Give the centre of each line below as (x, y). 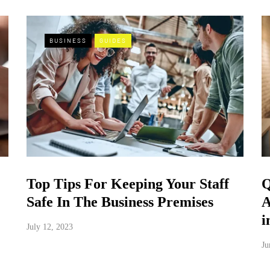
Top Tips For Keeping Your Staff (127, 184)
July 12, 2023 (49, 227)
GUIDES (113, 40)
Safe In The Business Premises (120, 202)
